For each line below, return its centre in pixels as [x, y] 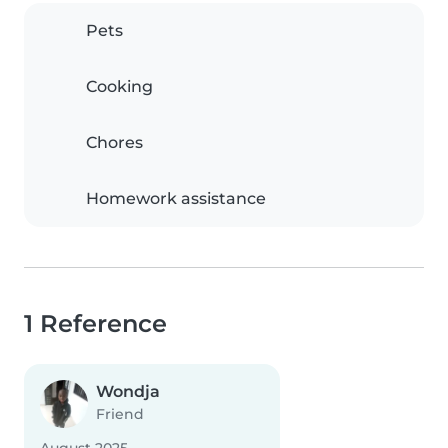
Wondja [128, 392]
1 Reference [95, 324]
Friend [120, 414]
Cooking [119, 87]
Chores [114, 143]
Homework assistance [176, 199]
